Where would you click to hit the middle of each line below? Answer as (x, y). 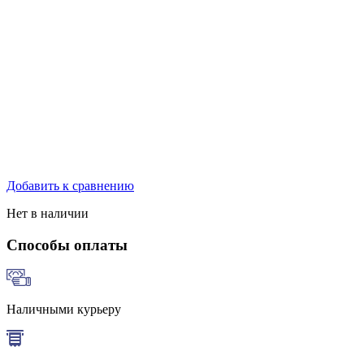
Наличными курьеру (64, 310)
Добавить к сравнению (70, 185)
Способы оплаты (67, 245)
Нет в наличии (48, 213)
